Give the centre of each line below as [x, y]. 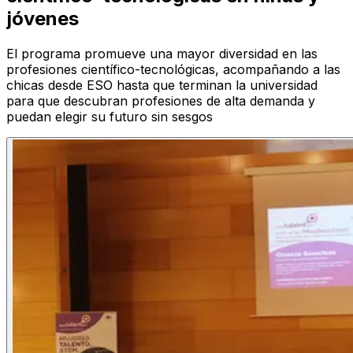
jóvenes [43, 19]
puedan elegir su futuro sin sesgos [110, 117]
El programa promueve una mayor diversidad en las [162, 54]
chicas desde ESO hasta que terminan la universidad [162, 85]
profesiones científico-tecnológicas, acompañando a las [173, 70]
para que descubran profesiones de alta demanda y [161, 101]
